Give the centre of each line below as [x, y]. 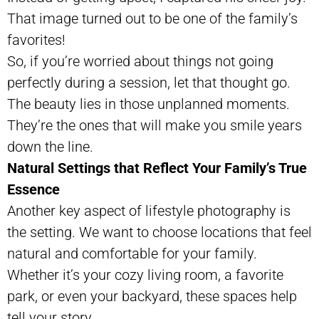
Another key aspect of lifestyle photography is [149, 210]
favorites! [36, 40]
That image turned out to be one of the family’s [152, 18]
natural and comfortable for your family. [132, 253]
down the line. [50, 146]
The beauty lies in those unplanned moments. [148, 104]
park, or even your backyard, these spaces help [152, 296]
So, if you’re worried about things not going [140, 61]
